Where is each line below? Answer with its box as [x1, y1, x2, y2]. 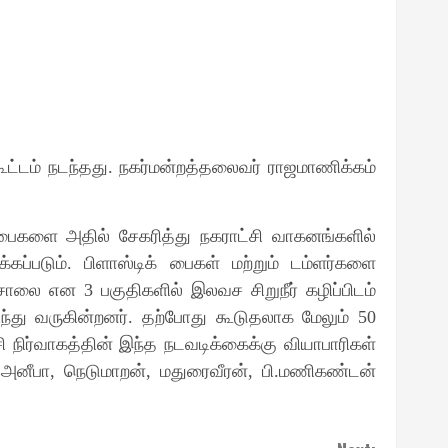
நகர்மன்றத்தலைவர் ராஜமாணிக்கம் [119, 157, 377, 177]
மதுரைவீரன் [159, 361, 248, 381]
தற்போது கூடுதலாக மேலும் [141, 307, 359, 327]
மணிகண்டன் [279, 361, 377, 381]
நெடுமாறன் [63, 361, 146, 381]
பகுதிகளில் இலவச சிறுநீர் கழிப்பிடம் [101, 280, 376, 300]
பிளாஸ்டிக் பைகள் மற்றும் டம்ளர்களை [84, 253, 377, 273]
